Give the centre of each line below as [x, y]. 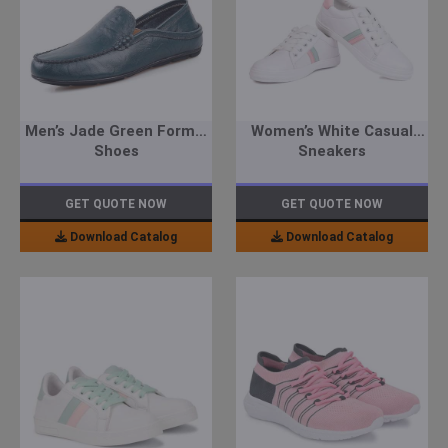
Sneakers [332, 151]
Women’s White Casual [332, 131]
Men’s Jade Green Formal [116, 131]
